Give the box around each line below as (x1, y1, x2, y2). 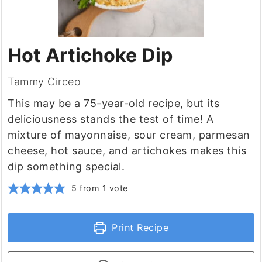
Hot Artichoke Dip (8, 44, 173, 67)
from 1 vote (77, 183, 128, 194)
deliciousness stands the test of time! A (8, 113, 214, 126)
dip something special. (8, 160, 125, 173)
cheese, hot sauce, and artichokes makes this (8, 144, 247, 157)
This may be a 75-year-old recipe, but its (8, 97, 220, 110)
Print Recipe (108, 222, 169, 234)
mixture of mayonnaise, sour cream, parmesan (8, 129, 250, 142)
